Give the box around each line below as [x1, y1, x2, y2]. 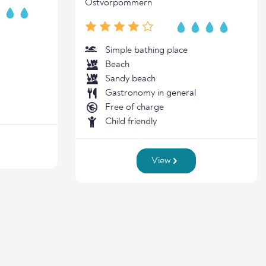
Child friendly [105, 117, 157, 126]
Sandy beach [105, 74, 156, 84]
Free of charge [105, 103, 164, 112]
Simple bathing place [105, 46, 188, 55]
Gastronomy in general [105, 88, 196, 98]
